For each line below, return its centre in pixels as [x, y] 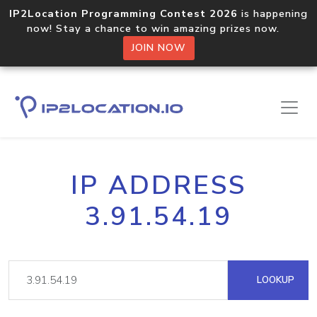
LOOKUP [274, 280]
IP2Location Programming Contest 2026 [123, 13]
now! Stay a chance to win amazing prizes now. [158, 28]
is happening [273, 13]
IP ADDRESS [158, 185]
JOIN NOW [158, 48]
